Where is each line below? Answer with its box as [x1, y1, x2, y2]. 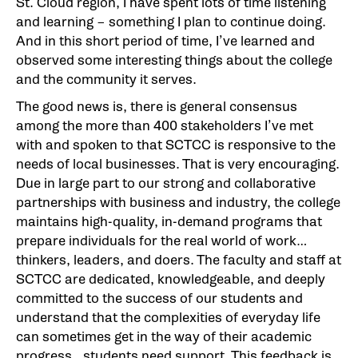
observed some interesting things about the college [16, 51, 332, 69]
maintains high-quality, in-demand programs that [16, 213, 322, 230]
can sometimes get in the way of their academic [16, 328, 312, 345]
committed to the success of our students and [16, 289, 303, 307]
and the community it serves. [16, 70, 197, 88]
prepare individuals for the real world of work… [16, 232, 308, 249]
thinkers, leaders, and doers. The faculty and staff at [16, 251, 341, 268]
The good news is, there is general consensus [16, 97, 297, 115]
